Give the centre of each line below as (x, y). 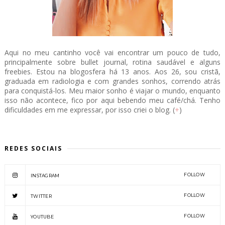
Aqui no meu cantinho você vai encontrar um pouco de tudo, (113, 52)
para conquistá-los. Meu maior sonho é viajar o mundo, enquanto (113, 90)
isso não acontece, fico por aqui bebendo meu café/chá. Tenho (113, 100)
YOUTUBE (42, 216)
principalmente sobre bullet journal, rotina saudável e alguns (113, 62)
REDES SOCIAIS (33, 148)
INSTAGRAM (45, 175)
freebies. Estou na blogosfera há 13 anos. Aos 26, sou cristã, (113, 71)
